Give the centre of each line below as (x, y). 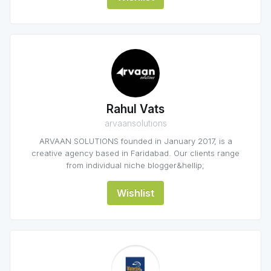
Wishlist (135, 193)
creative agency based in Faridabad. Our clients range (135, 153)
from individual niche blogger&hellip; (135, 165)
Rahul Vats (135, 109)
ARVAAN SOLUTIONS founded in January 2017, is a (135, 141)
